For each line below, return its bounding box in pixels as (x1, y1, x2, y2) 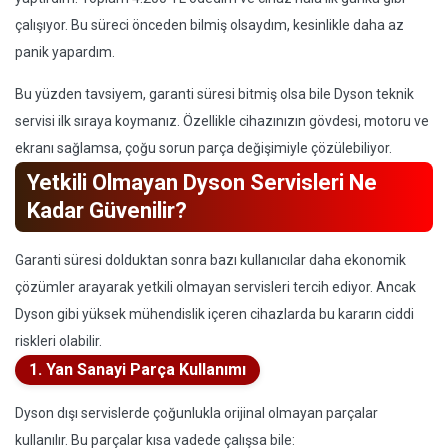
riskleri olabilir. (15, 333, 102, 349)
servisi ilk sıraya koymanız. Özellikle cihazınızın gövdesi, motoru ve (15, 113, 429, 129)
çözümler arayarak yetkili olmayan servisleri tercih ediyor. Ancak (15, 279, 416, 295)
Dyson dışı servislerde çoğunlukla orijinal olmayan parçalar (15, 405, 378, 421)
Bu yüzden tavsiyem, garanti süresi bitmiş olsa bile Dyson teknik (15, 86, 414, 102)
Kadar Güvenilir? (27, 198, 187, 223)
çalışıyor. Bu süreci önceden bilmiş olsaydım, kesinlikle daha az (15, 17, 404, 33)
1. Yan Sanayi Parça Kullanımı (29, 360, 246, 379)
